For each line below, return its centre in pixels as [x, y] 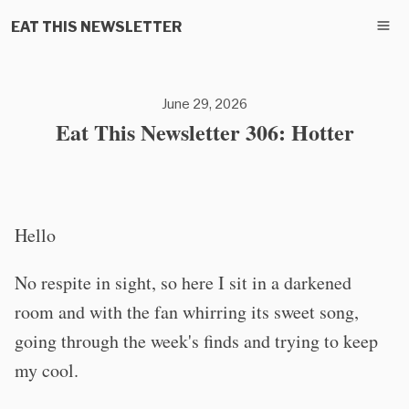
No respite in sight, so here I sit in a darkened [183, 283]
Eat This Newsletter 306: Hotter [204, 132]
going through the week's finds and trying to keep [196, 341]
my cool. [47, 370]
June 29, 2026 [204, 104]
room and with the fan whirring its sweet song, [187, 312]
